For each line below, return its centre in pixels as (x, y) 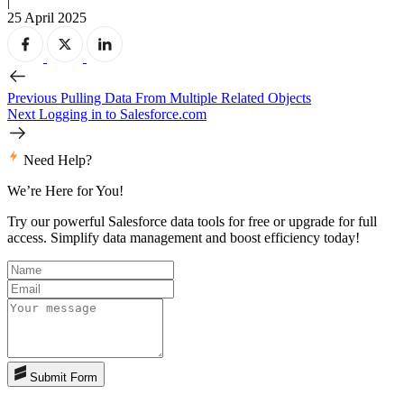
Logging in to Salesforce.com (123, 114)
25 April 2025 (47, 17)
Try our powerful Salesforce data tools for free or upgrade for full (192, 221)
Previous (32, 97)
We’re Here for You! (65, 190)
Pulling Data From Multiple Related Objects (186, 97)
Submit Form (64, 377)
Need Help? (58, 160)
